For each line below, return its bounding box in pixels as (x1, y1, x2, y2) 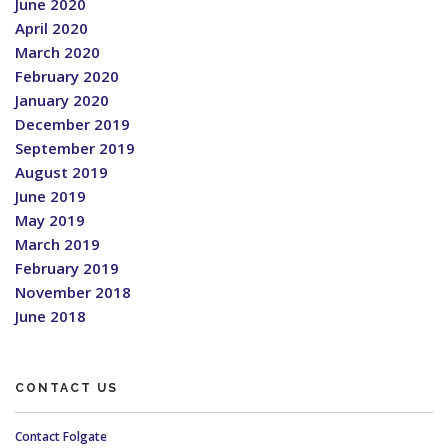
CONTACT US (15, 381, 118, 396)
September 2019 (15, 138, 135, 159)
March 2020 (15, 42, 100, 63)
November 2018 (15, 282, 131, 303)
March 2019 (15, 234, 100, 255)
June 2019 (15, 186, 86, 207)
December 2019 (15, 114, 130, 135)
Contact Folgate (15, 428, 107, 446)
